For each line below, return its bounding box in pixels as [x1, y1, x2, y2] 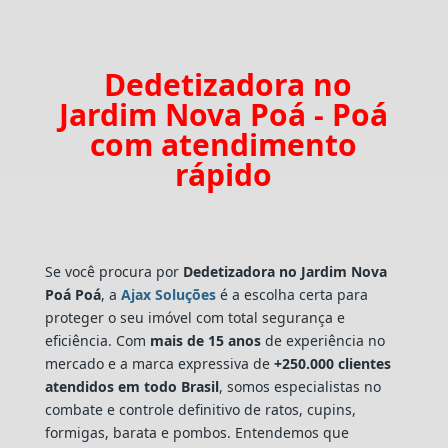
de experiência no [260, 330, 385, 350]
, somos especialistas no [218, 376, 381, 396]
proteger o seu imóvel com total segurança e [44, 307, 345, 327]
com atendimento [90, 123, 358, 165]
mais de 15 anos [149, 330, 261, 350]
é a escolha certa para [215, 284, 368, 304]
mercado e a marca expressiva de [44, 353, 270, 373]
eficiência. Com [44, 330, 150, 350]
